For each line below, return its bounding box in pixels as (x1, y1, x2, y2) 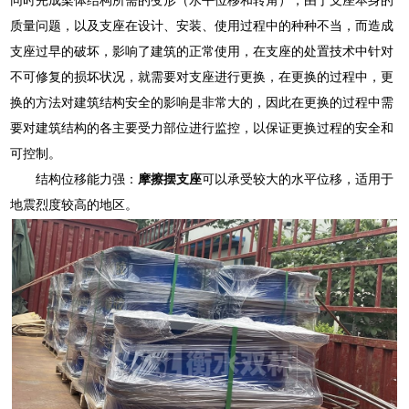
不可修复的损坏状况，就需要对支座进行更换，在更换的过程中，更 (10, 68, 394, 84)
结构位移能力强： (36, 171, 139, 186)
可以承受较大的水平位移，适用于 (202, 171, 394, 186)
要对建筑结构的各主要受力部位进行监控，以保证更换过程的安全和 (10, 120, 394, 135)
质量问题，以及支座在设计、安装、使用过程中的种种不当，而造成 (10, 17, 394, 33)
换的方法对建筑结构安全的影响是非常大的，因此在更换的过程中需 (10, 94, 394, 110)
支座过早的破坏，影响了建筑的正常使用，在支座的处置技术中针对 (10, 43, 394, 58)
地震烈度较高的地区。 (10, 196, 139, 212)
